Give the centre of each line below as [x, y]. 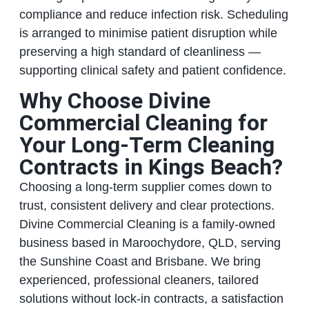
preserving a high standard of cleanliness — [140, 51]
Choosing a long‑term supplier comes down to [145, 187]
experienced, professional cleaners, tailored [139, 280]
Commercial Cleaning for [143, 123]
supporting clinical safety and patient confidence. [152, 70]
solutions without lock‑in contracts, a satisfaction [151, 299]
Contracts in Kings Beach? [151, 167]
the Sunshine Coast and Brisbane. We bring [140, 262]
